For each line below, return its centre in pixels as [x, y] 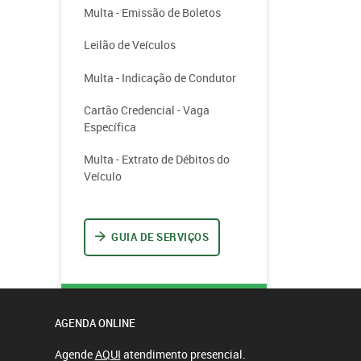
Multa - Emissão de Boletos [152, 13]
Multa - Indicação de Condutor [160, 77]
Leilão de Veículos [130, 45]
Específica [110, 127]
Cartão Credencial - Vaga [147, 110]
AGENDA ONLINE [95, 323]
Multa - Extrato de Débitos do [157, 159]
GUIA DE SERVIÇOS [160, 237]
